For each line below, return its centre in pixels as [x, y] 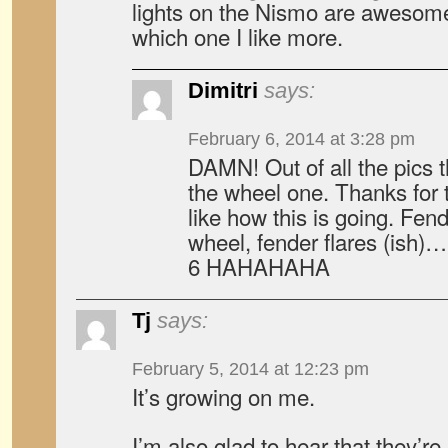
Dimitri [223, 90]
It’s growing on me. [223, 396]
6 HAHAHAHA [259, 266]
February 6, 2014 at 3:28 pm [301, 139]
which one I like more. [237, 36]
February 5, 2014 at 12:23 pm [250, 369]
